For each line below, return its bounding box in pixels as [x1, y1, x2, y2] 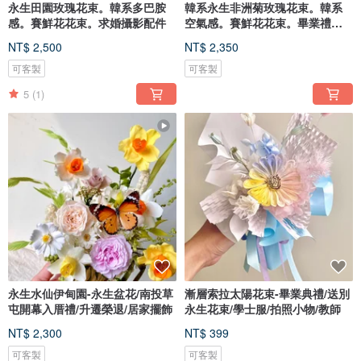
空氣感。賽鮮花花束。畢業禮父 [185, 15, 342, 31]
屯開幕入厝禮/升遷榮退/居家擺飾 [8, 301, 172, 317]
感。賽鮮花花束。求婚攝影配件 [8, 15, 166, 31]
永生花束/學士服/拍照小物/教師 [185, 301, 341, 317]
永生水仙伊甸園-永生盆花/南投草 [8, 285, 173, 302]
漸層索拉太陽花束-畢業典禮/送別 [185, 285, 350, 302]
